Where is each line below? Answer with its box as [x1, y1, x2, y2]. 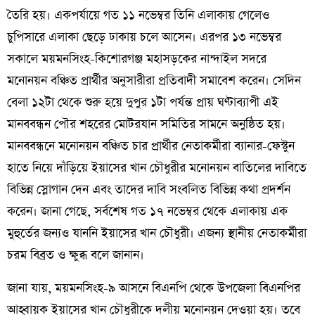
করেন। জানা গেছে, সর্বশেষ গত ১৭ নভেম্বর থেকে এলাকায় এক [7, 203, 288, 221]
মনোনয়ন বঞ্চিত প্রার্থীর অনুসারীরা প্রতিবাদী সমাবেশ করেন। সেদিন [7, 72, 301, 90]
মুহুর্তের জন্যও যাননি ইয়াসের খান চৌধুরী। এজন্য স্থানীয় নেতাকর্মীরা [7, 225, 307, 243]
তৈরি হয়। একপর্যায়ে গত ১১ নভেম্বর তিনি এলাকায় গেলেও [7, 7, 269, 25]
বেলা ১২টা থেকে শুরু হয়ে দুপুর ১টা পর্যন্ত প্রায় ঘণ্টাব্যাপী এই [7, 94, 278, 112]
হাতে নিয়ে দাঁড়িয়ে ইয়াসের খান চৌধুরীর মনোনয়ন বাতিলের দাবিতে [7, 160, 307, 177]
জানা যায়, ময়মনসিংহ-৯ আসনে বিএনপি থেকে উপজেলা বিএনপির [7, 280, 300, 297]
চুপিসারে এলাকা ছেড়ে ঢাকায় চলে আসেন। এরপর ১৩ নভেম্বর [7, 29, 281, 46]
